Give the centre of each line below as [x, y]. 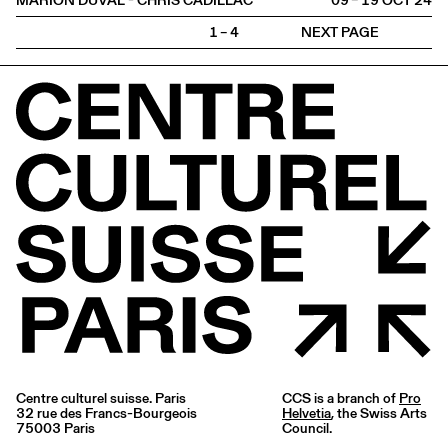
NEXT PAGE [339, 32]
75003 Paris [55, 428]
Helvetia [306, 413]
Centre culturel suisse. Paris [101, 398]
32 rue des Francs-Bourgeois [106, 413]
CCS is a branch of [340, 398]
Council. [307, 428]
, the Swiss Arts [379, 413]
